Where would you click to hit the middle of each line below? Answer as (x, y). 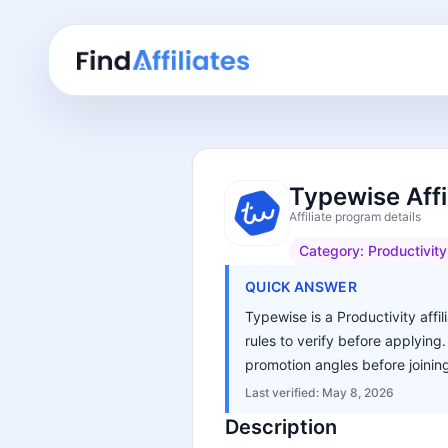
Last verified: (283, 392)
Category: (333, 250)
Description (281, 427)
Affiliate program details (355, 216)
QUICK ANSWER (301, 286)
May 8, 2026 (358, 392)
